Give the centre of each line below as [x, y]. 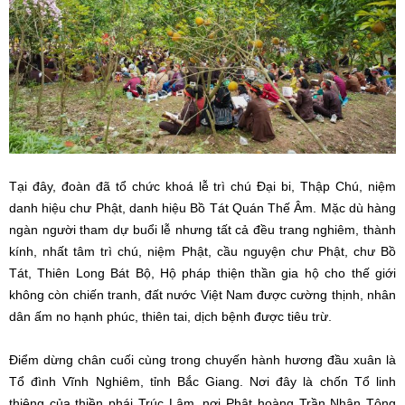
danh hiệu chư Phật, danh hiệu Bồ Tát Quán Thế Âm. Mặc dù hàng [202, 207]
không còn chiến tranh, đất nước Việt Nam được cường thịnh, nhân [202, 294]
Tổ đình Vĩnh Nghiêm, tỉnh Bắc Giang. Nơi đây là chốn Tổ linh [202, 381]
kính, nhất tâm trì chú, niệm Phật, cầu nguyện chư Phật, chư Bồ [202, 251]
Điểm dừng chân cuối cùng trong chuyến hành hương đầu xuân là [202, 359]
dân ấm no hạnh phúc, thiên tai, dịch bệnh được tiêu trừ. [170, 316]
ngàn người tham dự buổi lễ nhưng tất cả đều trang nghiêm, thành [202, 229]
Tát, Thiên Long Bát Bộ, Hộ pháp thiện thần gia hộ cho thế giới [202, 273]
